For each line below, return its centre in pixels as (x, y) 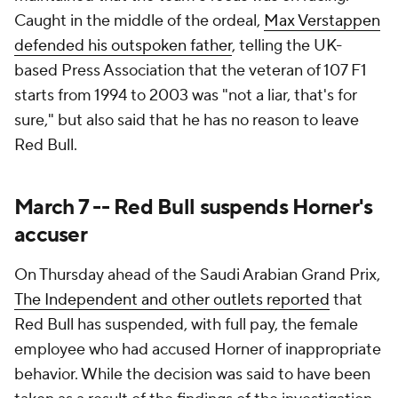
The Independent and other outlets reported (172, 300)
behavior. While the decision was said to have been (192, 374)
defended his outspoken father (123, 46)
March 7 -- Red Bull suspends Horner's (194, 207)
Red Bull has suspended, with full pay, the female (186, 325)
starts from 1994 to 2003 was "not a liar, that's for (186, 96)
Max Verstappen (322, 21)
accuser (51, 235)
